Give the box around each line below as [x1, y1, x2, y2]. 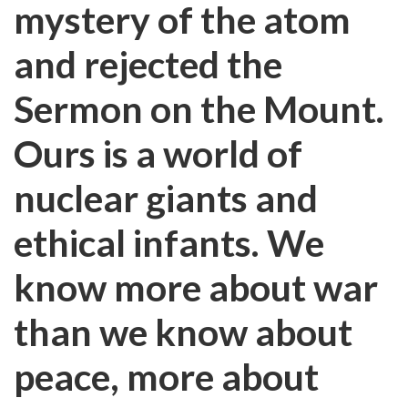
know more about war [14, 265, 378, 310]
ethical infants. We [14, 220, 324, 265]
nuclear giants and [14, 176, 318, 220]
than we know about [14, 310, 352, 354]
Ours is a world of [14, 131, 302, 176]
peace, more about [14, 354, 319, 399]
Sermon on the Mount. [14, 87, 384, 131]
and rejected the [14, 42, 282, 87]
